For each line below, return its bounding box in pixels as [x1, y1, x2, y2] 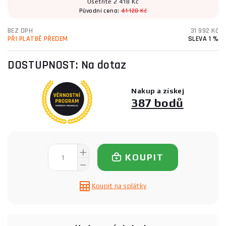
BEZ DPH [8, 26, 33, 35]
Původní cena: [79, 7, 122, 15]
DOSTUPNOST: [8, 58, 81, 73]
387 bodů [131, 96, 184, 110]
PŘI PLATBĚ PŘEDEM [8, 34, 68, 43]
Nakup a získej [131, 87, 185, 95]
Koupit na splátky [91, 182, 147, 190]
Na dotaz [81, 58, 127, 73]
